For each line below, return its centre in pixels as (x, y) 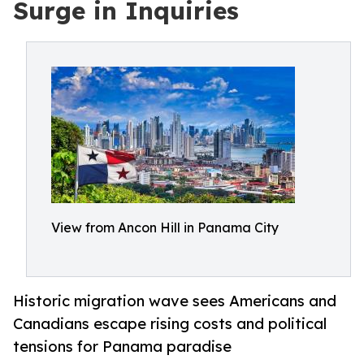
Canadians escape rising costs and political (170, 324)
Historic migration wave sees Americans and (175, 301)
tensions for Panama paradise (122, 347)
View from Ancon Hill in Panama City (165, 227)
